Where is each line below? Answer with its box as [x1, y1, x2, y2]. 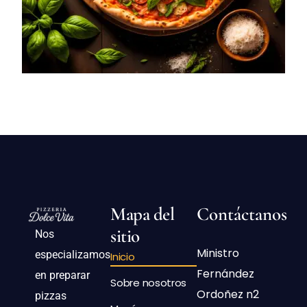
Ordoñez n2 [196, 286, 259, 302]
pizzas [35, 288, 66, 302]
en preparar [35, 268, 90, 282]
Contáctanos [196, 202, 287, 225]
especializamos [35, 247, 110, 261]
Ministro [196, 245, 239, 261]
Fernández [196, 265, 254, 282]
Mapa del [110, 202, 175, 225]
